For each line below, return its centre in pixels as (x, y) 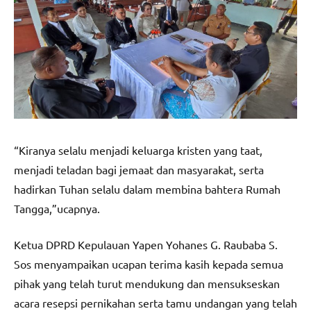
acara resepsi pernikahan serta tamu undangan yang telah (155, 302)
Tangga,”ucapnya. (57, 208)
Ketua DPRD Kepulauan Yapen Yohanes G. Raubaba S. (146, 244)
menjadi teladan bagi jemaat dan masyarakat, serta (139, 169)
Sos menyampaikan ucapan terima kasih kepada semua (149, 263)
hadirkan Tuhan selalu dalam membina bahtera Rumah (147, 188)
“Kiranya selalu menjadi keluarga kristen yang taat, (138, 150)
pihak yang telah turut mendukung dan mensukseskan (147, 283)
